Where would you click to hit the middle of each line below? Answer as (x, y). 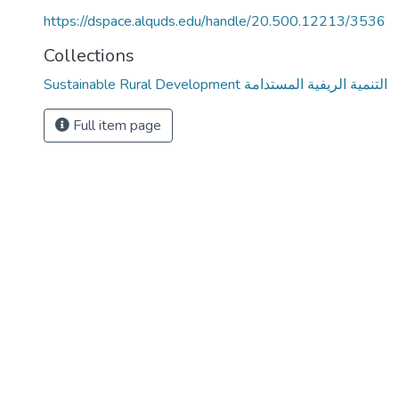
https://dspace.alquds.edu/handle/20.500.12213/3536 (215, 21)
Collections (89, 56)
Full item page (115, 126)
